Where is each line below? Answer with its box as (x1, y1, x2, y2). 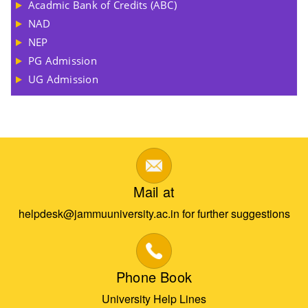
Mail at (133, 181, 175, 201)
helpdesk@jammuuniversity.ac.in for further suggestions (18, 206, 290, 221)
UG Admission (28, 72, 98, 86)
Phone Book (116, 267, 192, 287)
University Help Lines (102, 291, 206, 307)
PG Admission (28, 54, 97, 67)
